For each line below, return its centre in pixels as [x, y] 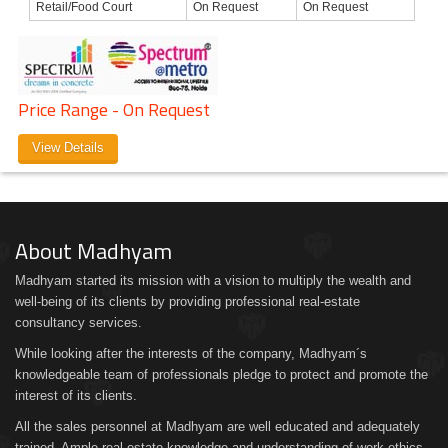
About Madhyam [93, 250]
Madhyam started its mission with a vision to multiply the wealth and [213, 280]
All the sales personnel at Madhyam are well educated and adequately [217, 426]
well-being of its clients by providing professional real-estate [187, 301]
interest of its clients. [76, 395]
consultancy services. [78, 322]
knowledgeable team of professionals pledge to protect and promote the [221, 374]
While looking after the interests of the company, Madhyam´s [191, 353]
